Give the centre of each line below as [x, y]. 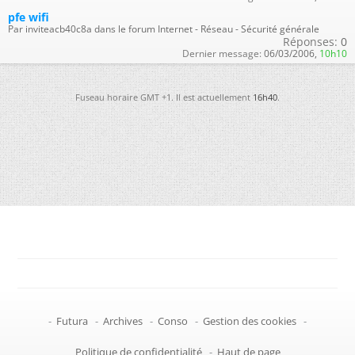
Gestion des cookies [250, 321]
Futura [72, 321]
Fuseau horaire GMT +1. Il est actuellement [164, 97]
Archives [123, 321]
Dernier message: [222, 54]
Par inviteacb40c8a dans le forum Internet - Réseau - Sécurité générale [164, 29]
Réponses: [310, 42]
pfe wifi [29, 17]
